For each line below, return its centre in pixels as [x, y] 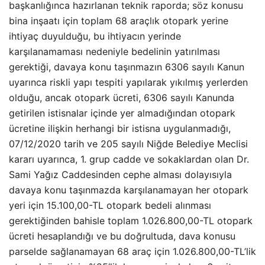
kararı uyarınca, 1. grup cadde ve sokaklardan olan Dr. [129, 159]
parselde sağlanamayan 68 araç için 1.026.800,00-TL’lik [132, 251]
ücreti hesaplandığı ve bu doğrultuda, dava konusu [122, 236]
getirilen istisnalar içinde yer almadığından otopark [122, 113]
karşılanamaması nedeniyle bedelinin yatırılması [114, 51]
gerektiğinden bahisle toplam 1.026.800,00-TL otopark [131, 221]
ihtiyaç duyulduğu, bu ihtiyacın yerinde [95, 36]
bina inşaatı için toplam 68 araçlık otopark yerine [119, 21]
